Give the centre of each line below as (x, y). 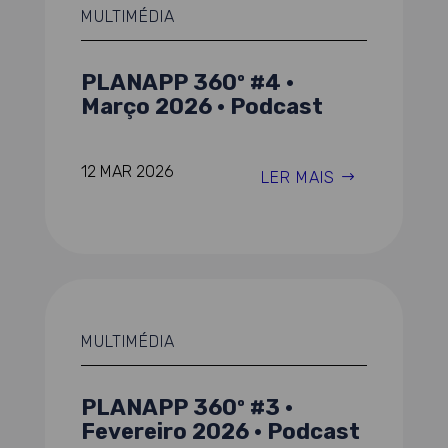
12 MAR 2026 (127, 171)
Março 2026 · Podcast (201, 106)
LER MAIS (298, 177)
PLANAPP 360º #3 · (186, 407)
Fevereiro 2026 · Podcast (220, 431)
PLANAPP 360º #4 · (187, 82)
